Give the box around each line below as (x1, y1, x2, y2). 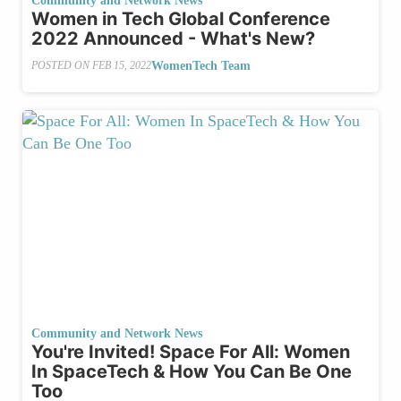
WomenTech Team (151, 58, 251, 73)
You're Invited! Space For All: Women (31, 341, 350, 363)
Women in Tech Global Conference (31, 7, 330, 30)
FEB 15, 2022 (92, 59, 151, 73)
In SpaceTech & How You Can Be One (31, 361, 352, 383)
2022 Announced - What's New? (31, 27, 315, 49)
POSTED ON (31, 59, 92, 73)
